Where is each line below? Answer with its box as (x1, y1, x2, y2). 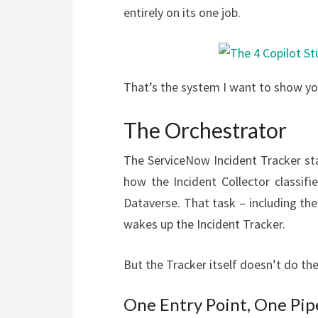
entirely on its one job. (124, 4, 241, 21)
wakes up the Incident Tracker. (124, 216, 285, 233)
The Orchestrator (124, 117, 287, 143)
